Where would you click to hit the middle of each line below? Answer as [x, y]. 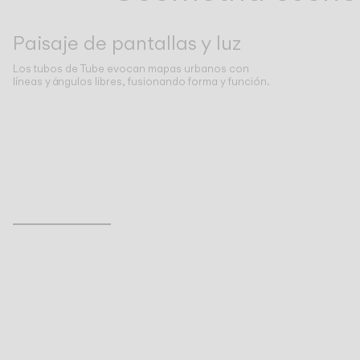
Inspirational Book [58, 229]
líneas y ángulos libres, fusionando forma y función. [141, 82]
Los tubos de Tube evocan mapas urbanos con [131, 69]
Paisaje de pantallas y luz [127, 43]
